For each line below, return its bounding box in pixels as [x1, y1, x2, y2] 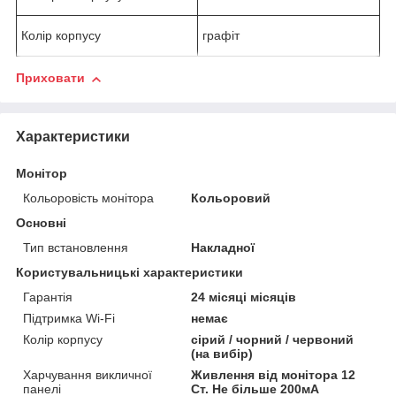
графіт [202, 28, 240, 43]
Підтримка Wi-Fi [23, 310, 115, 325]
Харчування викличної [23, 367, 152, 382]
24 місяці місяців [191, 289, 297, 304]
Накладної [191, 240, 255, 255]
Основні [16, 215, 66, 230]
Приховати [16, 71, 85, 86]
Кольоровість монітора [23, 190, 154, 205]
